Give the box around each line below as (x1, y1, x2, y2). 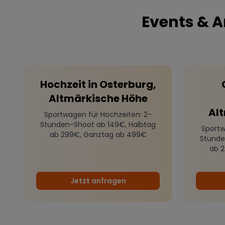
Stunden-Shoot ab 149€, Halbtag (40, 120, 156, 130)
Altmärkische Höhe (48, 91, 148, 106)
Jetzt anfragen (70, 176, 126, 186)
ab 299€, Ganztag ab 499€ (49, 130, 147, 140)
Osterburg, (99, 77, 156, 92)
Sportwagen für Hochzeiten (44, 109, 140, 120)
